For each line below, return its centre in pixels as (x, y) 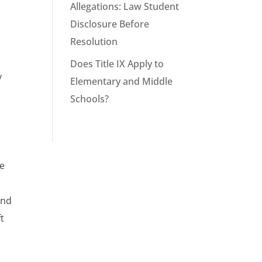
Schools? (90, 99)
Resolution (94, 42)
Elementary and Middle (122, 82)
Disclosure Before (110, 24)
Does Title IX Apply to (117, 64)
